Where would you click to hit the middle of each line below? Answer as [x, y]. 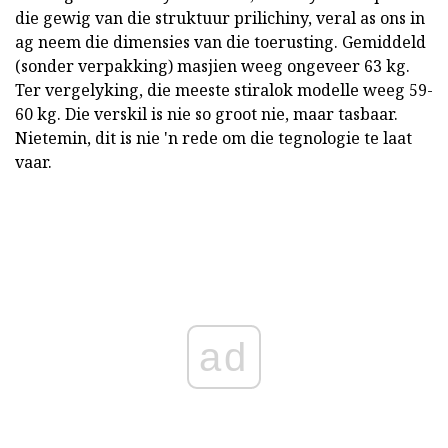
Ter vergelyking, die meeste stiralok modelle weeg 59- [224, 90]
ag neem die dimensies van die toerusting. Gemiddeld [220, 42]
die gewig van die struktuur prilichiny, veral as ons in [220, 18]
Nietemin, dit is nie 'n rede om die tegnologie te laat [213, 138]
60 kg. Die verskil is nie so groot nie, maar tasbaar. [206, 114]
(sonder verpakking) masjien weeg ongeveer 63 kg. [212, 66]
